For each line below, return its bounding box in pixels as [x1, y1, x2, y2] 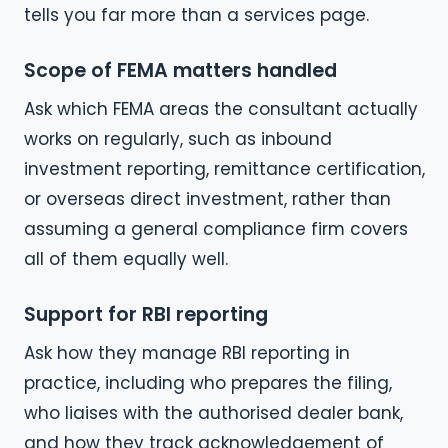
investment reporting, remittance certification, [24, 156, 425, 181]
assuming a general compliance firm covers [24, 216, 408, 241]
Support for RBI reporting [24, 300, 268, 328]
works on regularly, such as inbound [24, 126, 332, 151]
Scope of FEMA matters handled [24, 56, 337, 84]
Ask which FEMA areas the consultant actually [24, 96, 418, 121]
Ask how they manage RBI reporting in [24, 340, 350, 365]
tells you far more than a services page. [24, 2, 369, 27]
